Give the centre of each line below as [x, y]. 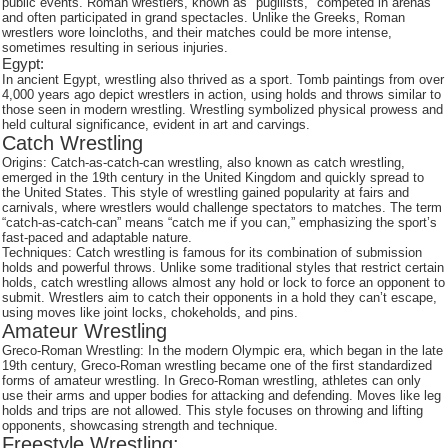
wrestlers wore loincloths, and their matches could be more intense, [197, 32]
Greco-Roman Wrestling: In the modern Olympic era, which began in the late [223, 350]
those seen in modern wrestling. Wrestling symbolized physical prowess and [223, 109]
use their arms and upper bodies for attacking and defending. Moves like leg [222, 395]
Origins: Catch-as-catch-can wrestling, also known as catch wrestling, [204, 162]
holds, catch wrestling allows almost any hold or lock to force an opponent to [224, 282]
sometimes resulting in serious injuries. [115, 47]
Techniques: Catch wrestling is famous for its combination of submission [212, 252]
